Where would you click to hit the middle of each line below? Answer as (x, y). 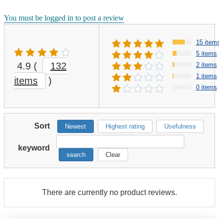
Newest (76, 126)
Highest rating (125, 126)
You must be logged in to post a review (64, 18)
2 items (206, 65)
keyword (34, 148)
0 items (206, 87)
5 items (206, 53)
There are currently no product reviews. (109, 192)
